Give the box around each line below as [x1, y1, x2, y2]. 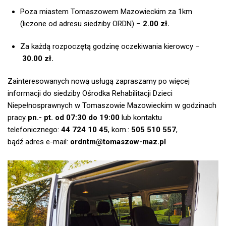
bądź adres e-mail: [8, 137, 70, 147]
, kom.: [108, 125, 131, 135]
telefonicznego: [8, 125, 61, 135]
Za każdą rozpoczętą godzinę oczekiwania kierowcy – [20, 42, 200, 51]
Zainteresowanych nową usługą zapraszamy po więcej [8, 77, 190, 86]
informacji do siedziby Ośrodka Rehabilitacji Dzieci [8, 89, 173, 98]
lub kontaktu [122, 113, 162, 123]
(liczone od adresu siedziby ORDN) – [20, 19, 143, 29]
